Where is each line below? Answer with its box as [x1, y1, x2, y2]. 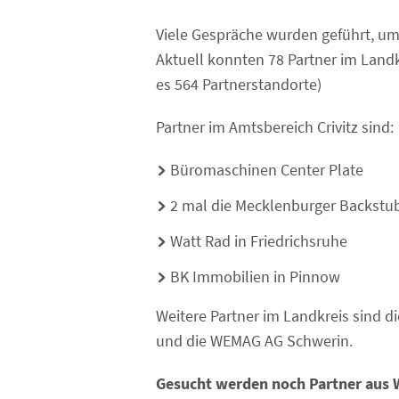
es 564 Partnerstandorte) [156, 75, 322, 94]
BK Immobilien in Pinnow [170, 267, 340, 287]
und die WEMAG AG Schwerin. [156, 331, 353, 351]
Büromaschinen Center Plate [170, 160, 363, 180]
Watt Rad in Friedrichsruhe [170, 232, 347, 251]
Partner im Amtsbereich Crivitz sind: [156, 118, 394, 137]
